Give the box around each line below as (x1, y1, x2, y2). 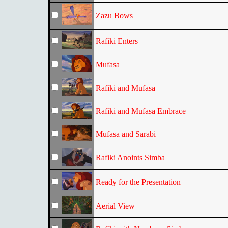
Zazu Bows (95, 11, 133, 20)
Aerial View (95, 202, 135, 210)
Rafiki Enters (95, 37, 138, 45)
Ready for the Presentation (95, 178, 181, 186)
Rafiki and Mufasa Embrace (95, 107, 186, 116)
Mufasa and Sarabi (95, 130, 156, 138)
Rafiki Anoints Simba (95, 153, 165, 162)
